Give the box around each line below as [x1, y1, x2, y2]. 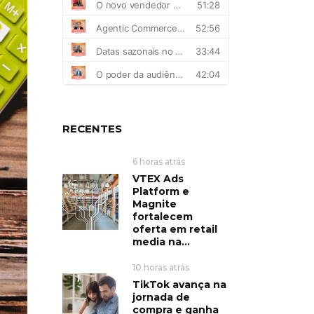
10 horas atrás [132, 261, 189, 273]
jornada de [132, 290, 190, 303]
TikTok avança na [132, 278, 226, 291]
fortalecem [132, 210, 193, 223]
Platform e [132, 184, 189, 198]
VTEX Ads [132, 172, 184, 185]
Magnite [132, 197, 177, 210]
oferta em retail [132, 222, 217, 235]
